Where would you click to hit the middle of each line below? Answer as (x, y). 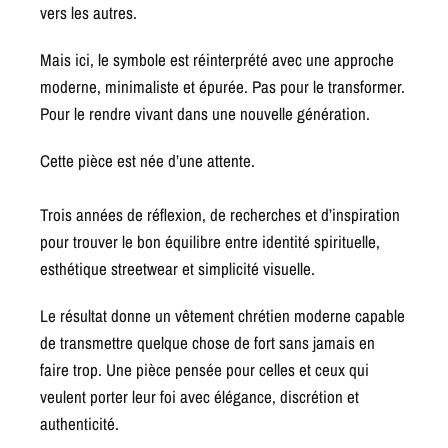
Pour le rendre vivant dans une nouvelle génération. (205, 114)
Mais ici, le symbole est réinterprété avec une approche (217, 60)
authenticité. (79, 424)
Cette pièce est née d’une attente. (148, 161)
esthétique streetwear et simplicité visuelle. (178, 269)
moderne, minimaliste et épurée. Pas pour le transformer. (223, 87)
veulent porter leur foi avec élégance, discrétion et (200, 397)
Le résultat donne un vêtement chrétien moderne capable (223, 316)
